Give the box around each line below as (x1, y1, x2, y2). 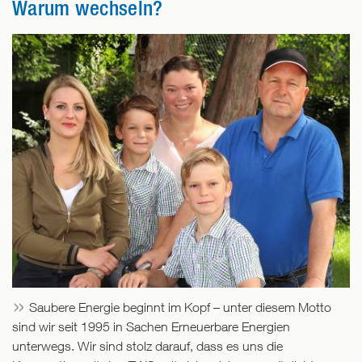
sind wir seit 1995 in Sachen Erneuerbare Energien (12, 319, 290, 335)
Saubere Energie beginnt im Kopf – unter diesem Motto (29, 300, 331, 315)
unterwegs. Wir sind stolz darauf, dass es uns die (12, 339, 283, 354)
